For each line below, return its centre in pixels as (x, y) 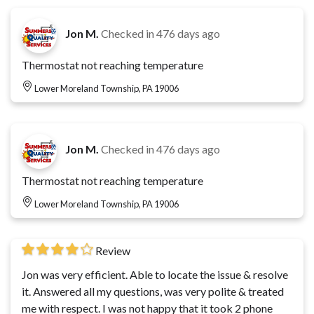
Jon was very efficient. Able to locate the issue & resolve (155, 274)
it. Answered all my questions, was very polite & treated (153, 291)
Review (113, 250)
